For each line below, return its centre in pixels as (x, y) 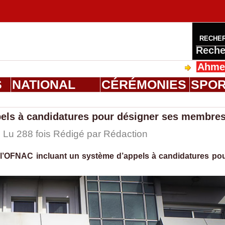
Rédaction (125, 134)
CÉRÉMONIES (144, 85)
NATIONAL (43, 85)
